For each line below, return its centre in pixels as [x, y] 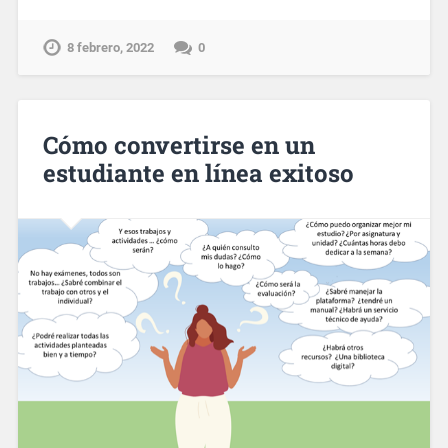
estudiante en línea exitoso [198, 173]
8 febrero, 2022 [110, 48]
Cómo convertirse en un [178, 145]
